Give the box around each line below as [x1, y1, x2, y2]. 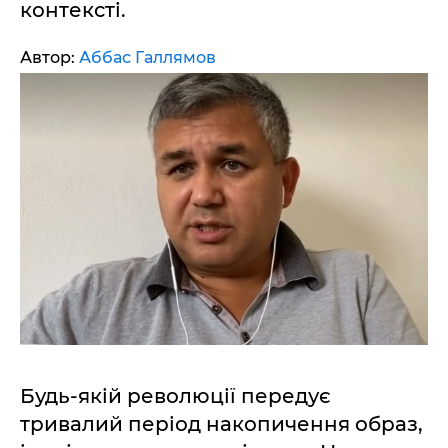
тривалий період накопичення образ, [20, 411, 423, 436]
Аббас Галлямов [79, 48, 216, 67]
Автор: [20, 48, 79, 67]
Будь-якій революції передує [20, 383, 331, 408]
